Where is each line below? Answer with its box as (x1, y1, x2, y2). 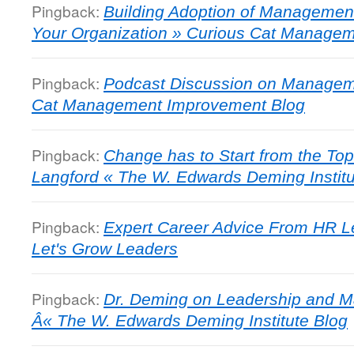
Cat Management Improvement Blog (32, 96, 305, 114)
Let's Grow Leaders (32, 239, 178, 258)
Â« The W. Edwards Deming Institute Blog (32, 311, 348, 330)
